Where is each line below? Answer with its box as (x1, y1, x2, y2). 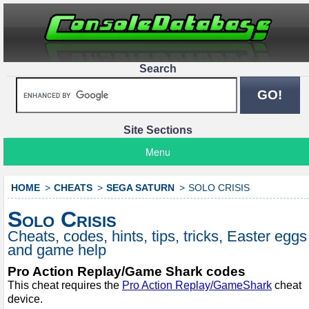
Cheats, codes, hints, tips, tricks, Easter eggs (8, 227, 307, 245)
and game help (8, 241, 106, 259)
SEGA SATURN (106, 182, 175, 193)
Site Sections (123, 124, 192, 137)
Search (139, 63, 177, 74)
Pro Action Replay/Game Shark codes (8, 263, 246, 279)
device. (8, 292, 43, 305)
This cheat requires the (8, 279, 122, 291)
